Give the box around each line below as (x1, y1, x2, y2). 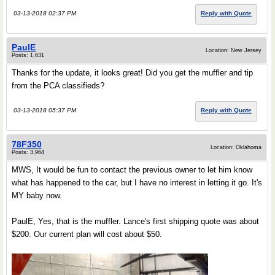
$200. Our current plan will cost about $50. (12, 230, 162, 239)
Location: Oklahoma (211, 144, 261, 151)
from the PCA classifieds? (12, 81, 104, 91)
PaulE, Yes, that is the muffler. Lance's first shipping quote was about (12, 217, 259, 227)
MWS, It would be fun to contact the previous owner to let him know (12, 165, 252, 175)
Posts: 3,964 (12, 149, 44, 156)
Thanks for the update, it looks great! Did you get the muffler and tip (12, 68, 253, 78)
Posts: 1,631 (12, 52, 44, 59)
